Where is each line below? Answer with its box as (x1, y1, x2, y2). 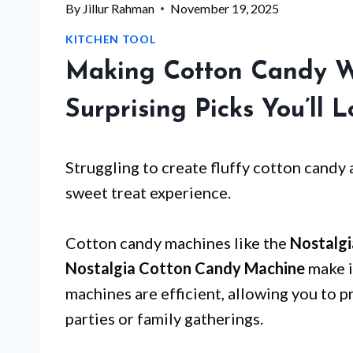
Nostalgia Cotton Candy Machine (65, 258, 305, 277)
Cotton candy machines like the (65, 233, 290, 252)
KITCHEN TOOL (65, 32, 156, 46)
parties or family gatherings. (65, 309, 263, 328)
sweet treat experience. (65, 183, 231, 202)
